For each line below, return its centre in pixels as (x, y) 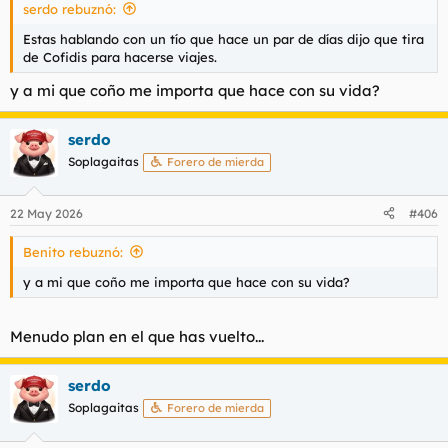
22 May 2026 (46, 213)
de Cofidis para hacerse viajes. (120, 56)
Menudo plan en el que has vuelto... (137, 336)
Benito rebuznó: (73, 251)
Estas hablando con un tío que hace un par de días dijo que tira (223, 38)
